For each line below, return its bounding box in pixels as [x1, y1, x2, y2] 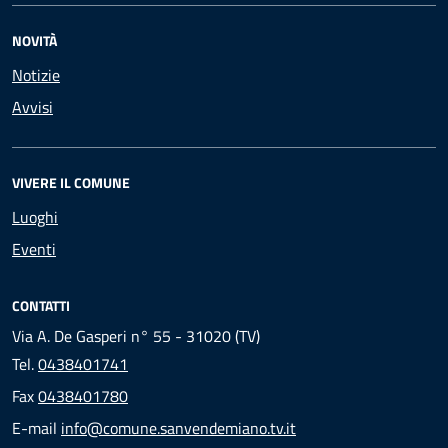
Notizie [12, 63, 60, 87]
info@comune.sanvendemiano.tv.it [61, 416, 296, 440]
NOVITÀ [12, 30, 57, 51]
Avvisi [12, 95, 53, 119]
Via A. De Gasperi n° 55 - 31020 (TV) [12, 324, 260, 348]
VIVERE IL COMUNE [12, 172, 130, 193]
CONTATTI [12, 295, 70, 316]
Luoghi [12, 205, 58, 229]
